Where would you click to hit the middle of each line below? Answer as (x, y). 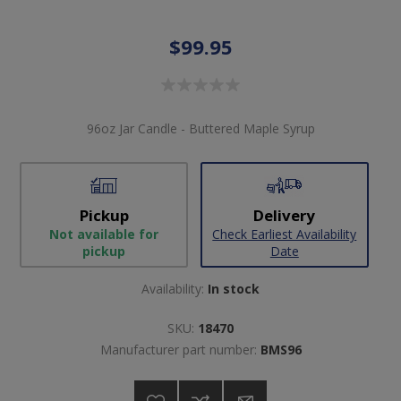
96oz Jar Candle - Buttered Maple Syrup (200, 128)
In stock (234, 288)
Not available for (104, 234)
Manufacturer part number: (178, 349)
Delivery (285, 215)
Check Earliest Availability (285, 234)
